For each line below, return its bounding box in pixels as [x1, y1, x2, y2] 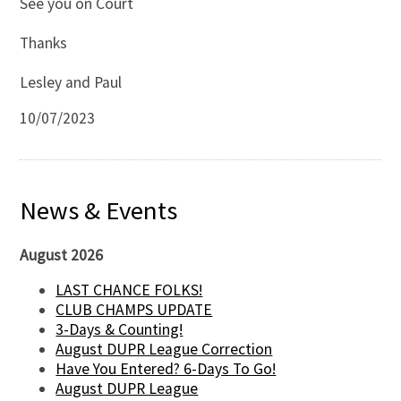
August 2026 [20, 244, 104, 265]
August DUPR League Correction [55, 339, 273, 360]
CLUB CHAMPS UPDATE [55, 300, 213, 320]
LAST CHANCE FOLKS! [55, 280, 203, 301]
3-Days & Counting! [55, 320, 183, 340]
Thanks [20, 32, 68, 53]
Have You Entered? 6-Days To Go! [55, 359, 277, 380]
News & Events [20, 193, 178, 226]
